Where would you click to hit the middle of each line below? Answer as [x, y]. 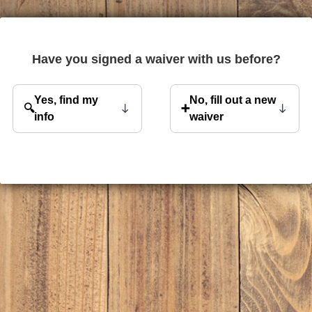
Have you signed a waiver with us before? [156, 59]
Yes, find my [66, 100]
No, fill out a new [233, 100]
